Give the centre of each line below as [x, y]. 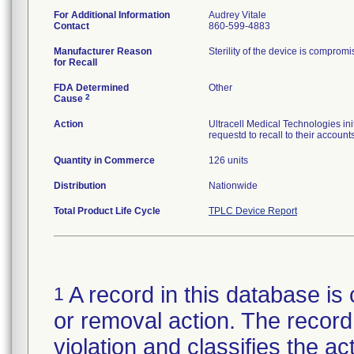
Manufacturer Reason [103, 51]
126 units [228, 160]
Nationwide [233, 186]
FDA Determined [91, 88]
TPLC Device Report [253, 211]
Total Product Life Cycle [107, 211]
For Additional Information [112, 15]
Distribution [80, 186]
